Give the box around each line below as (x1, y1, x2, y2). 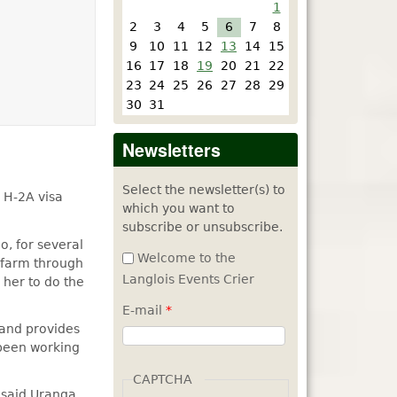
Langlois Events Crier (122, 271, 254, 286)
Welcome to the (137, 250, 236, 265)
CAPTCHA (132, 371, 192, 386)
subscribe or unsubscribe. (122, 219, 283, 234)
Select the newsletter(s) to (122, 182, 285, 197)
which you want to (122, 200, 235, 215)
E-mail (122, 302, 166, 317)
